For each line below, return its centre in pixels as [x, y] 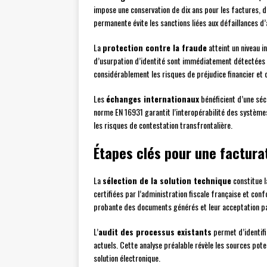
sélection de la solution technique [167, 181]
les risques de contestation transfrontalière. [163, 125]
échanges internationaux [153, 99]
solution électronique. [127, 258]
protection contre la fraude [155, 48]
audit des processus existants [155, 232]
